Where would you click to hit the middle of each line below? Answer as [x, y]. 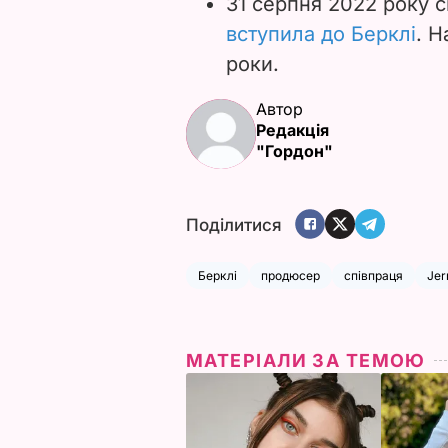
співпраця [373, 275]
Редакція [292, 129]
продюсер [290, 275]
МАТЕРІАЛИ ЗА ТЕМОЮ [306, 360]
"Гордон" [294, 150]
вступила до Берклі [321, 33]
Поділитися [234, 225]
